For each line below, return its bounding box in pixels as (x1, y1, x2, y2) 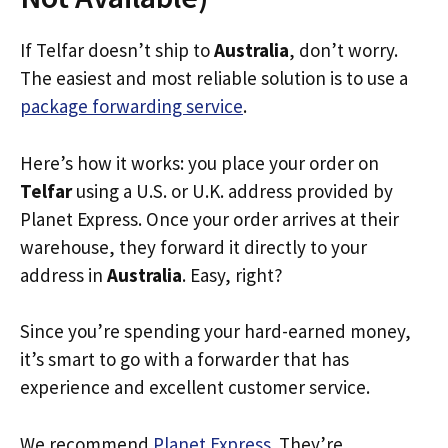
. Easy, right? (182, 262, 283, 287)
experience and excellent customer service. (20, 375, 370, 399)
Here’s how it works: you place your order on (20, 150, 379, 175)
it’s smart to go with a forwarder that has (20, 347, 349, 371)
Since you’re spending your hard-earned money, (20, 319, 411, 343)
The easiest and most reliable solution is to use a (20, 66, 408, 90)
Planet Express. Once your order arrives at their (20, 206, 399, 231)
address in (20, 262, 107, 287)
